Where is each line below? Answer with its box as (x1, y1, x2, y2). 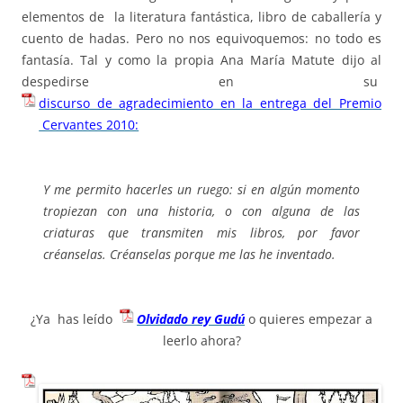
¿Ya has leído (30, 309, 120, 327)
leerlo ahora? (162, 331, 241, 349)
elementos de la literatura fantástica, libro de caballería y (22, 7, 381, 25)
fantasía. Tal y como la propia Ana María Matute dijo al (22, 50, 381, 68)
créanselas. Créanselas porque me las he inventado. (43, 245, 336, 263)
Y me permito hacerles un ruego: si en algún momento (43, 180, 360, 198)
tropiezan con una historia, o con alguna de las (43, 201, 360, 219)
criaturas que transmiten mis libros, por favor (43, 223, 360, 241)
